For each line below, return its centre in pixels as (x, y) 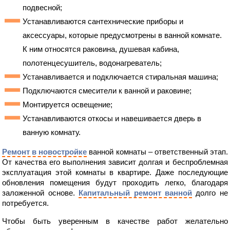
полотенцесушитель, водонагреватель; (92, 63)
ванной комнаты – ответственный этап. (157, 152)
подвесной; (43, 8)
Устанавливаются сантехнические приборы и (103, 22)
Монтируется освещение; (68, 105)
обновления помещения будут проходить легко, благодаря (115, 183)
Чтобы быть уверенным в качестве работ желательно (115, 221)
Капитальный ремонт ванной (135, 193)
